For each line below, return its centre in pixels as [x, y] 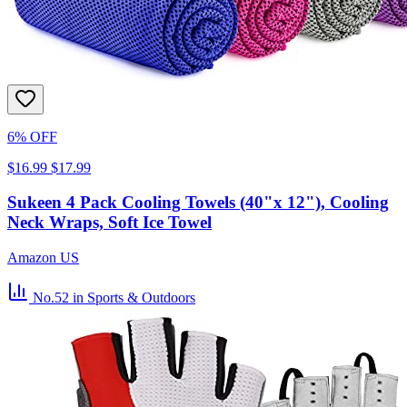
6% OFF [32, 136]
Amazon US [43, 258]
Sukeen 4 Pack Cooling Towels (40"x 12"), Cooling [198, 203]
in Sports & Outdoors [134, 298]
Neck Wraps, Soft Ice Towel [109, 223]
